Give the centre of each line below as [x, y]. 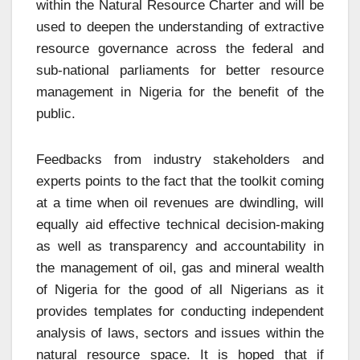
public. [56, 113]
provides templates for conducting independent [180, 311]
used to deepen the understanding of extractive [180, 27]
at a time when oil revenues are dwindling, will [180, 202]
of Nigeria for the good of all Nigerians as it [180, 289]
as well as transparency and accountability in [180, 246]
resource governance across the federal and [180, 48]
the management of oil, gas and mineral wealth [180, 268]
